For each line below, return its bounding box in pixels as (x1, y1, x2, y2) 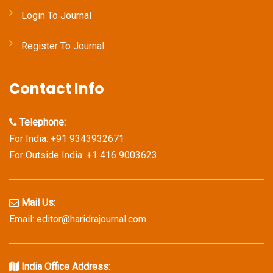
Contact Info (9, 79, 104, 99)
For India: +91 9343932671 (9, 133, 124, 145)
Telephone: (19, 116, 66, 129)
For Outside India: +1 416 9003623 (9, 149, 157, 161)
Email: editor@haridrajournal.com (9, 213, 146, 225)
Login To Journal (21, 10, 91, 22)
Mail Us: (21, 197, 55, 209)
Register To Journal (21, 40, 104, 52)
